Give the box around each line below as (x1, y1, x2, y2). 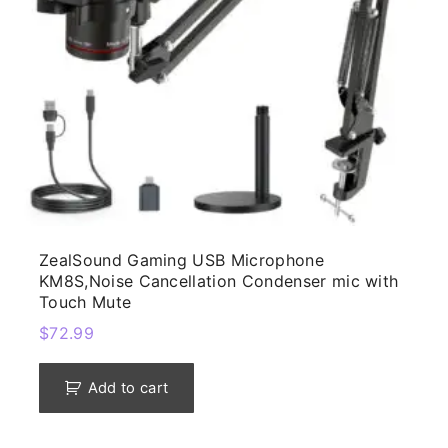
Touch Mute (39, 292, 132, 313)
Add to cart (87, 379, 169, 398)
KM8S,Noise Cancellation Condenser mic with (39, 271, 399, 292)
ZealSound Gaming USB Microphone (39, 250, 324, 271)
